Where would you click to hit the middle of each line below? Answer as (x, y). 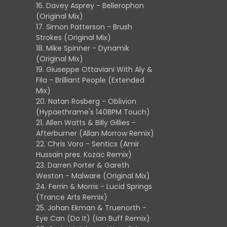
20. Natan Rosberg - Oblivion (86, 101)
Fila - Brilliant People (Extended (90, 80)
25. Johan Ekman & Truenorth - (91, 208)
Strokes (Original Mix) (73, 37)
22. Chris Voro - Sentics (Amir (88, 144)
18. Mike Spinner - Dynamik (83, 48)
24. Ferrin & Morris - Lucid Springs (94, 186)
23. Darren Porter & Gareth (83, 165)
